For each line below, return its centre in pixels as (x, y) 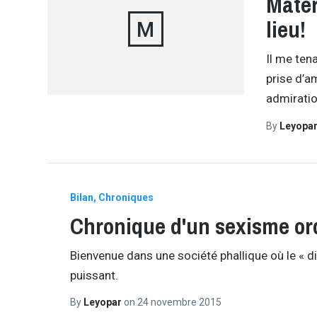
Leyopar (103, 302)
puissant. (94, 275)
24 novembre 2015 (179, 302)
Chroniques (126, 197)
